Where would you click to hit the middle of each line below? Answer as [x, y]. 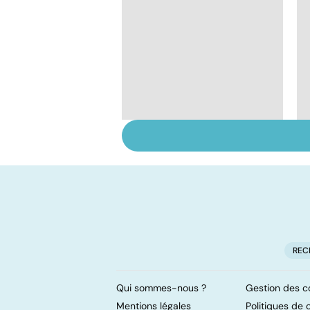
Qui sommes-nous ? [161, 288]
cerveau [166, 157]
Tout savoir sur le [192, 142]
